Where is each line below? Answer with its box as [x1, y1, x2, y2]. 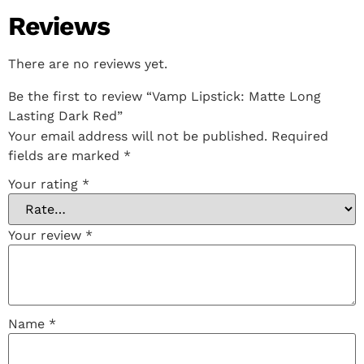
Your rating [8, 176, 82, 193]
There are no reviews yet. [8, 56, 167, 72]
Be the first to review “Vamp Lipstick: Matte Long [8, 89, 321, 105]
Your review [8, 227, 85, 244]
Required [271, 128, 328, 145]
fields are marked [8, 148, 123, 164]
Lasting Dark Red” [8, 108, 123, 124]
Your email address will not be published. [8, 128, 267, 145]
